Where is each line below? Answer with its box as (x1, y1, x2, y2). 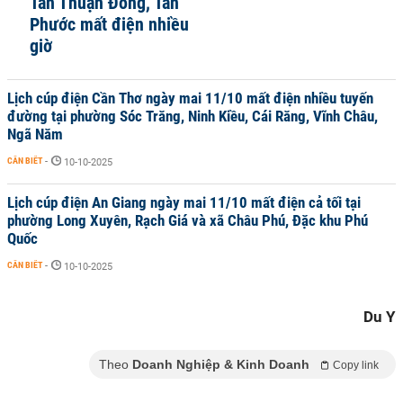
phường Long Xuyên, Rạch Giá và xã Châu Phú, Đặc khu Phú (7, 211, 368, 229)
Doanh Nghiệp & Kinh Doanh (132, 357, 309, 372)
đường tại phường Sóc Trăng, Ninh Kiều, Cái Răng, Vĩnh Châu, (7, 107, 378, 125)
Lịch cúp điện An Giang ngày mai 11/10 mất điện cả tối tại (7, 193, 361, 211)
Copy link (333, 359, 379, 372)
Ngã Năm (7, 125, 63, 143)
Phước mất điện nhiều (30, 13, 189, 35)
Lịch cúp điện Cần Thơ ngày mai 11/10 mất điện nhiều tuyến (7, 89, 373, 107)
